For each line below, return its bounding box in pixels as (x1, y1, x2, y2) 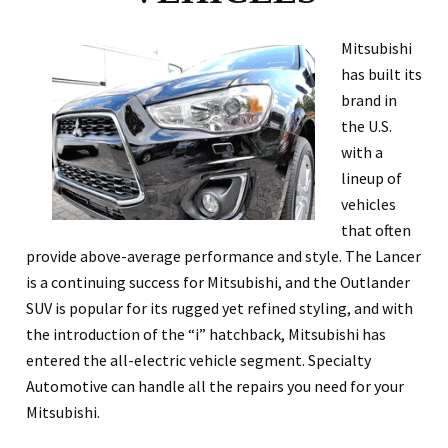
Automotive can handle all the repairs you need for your (26, 376, 404, 397)
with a (340, 142, 383, 163)
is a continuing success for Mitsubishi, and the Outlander (26, 272, 410, 293)
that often (340, 220, 411, 241)
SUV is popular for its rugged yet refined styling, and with (26, 298, 413, 319)
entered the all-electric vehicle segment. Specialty (26, 350, 371, 371)
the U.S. (340, 116, 392, 137)
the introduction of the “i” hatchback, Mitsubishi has (26, 324, 386, 345)
